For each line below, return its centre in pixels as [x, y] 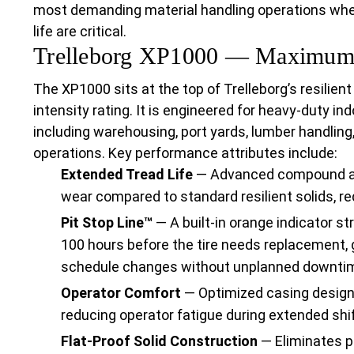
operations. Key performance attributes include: [185, 153]
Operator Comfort [121, 292]
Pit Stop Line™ [107, 222]
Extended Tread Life [127, 174]
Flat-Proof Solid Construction [159, 341]
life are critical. [80, 31]
